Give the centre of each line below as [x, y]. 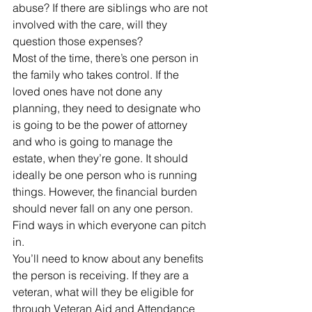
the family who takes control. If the [97, 75]
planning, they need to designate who [108, 108]
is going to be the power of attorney [101, 125]
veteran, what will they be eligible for [104, 292]
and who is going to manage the [94, 142]
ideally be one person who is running [106, 175]
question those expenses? [78, 41]
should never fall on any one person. [104, 209]
